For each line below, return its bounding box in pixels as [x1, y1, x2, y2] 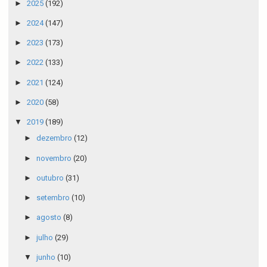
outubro [36, 173, 66, 182]
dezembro [36, 133, 74, 143]
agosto [36, 213, 63, 222]
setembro [36, 193, 72, 203]
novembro [36, 153, 73, 163]
